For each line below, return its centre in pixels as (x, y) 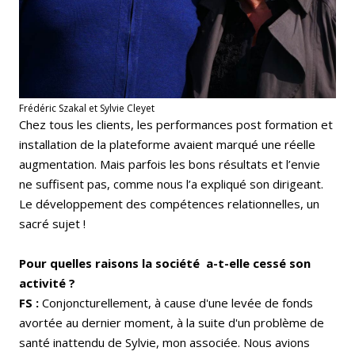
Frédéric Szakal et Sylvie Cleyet (87, 109)
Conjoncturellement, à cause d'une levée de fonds (176, 303)
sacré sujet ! (52, 224)
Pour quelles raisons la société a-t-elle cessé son (165, 263)
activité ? (49, 283)
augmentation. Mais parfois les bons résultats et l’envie (170, 164)
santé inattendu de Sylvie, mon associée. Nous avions (164, 343)
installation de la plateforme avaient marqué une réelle (167, 145)
